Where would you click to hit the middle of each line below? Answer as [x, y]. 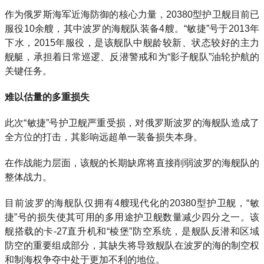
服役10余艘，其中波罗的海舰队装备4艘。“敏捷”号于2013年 [132, 29]
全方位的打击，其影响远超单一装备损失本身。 [104, 137]
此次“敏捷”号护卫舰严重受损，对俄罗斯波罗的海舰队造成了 [132, 123]
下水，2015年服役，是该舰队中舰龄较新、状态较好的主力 [132, 43]
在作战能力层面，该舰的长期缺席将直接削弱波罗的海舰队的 [132, 163]
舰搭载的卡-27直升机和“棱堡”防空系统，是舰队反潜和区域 [132, 231]
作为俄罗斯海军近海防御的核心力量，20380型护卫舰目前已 [132, 14]
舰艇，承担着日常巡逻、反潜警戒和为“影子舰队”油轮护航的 [132, 57]
